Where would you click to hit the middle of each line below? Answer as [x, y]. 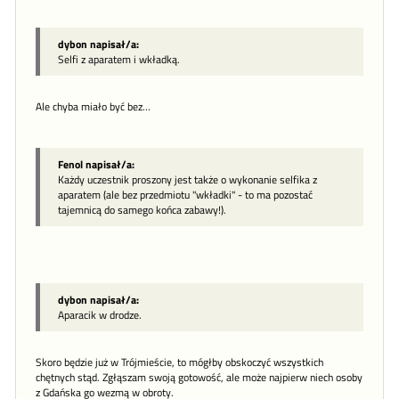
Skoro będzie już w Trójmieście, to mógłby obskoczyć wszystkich [179, 363]
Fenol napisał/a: [96, 165]
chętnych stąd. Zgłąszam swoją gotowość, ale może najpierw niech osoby [199, 378]
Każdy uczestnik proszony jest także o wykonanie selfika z [187, 180]
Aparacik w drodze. [100, 315]
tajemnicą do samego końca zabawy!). [142, 210]
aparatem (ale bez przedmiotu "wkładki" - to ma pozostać [185, 195]
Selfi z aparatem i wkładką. [119, 60]
